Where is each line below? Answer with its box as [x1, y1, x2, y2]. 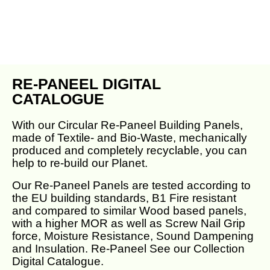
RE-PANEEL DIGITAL [12, 75, 161, 92]
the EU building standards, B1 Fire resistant [12, 192, 236, 204]
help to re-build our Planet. [12, 157, 148, 169]
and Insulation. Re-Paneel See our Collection [12, 242, 245, 255]
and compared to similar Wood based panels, [12, 204, 246, 217]
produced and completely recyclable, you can [12, 144, 247, 157]
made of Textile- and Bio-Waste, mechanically [12, 131, 247, 144]
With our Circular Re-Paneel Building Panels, [12, 119, 243, 131]
